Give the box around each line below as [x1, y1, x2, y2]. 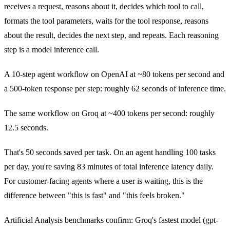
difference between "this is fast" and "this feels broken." [4, 190, 185, 200]
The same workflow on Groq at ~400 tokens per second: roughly [4, 108, 215, 118]
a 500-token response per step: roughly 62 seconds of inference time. [4, 84, 226, 93]
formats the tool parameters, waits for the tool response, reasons [4, 16, 208, 25]
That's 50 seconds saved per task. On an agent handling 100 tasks [4, 147, 216, 157]
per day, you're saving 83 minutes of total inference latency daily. [4, 162, 214, 171]
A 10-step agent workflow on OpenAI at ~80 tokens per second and [4, 69, 224, 79]
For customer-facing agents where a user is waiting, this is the [4, 176, 203, 185]
